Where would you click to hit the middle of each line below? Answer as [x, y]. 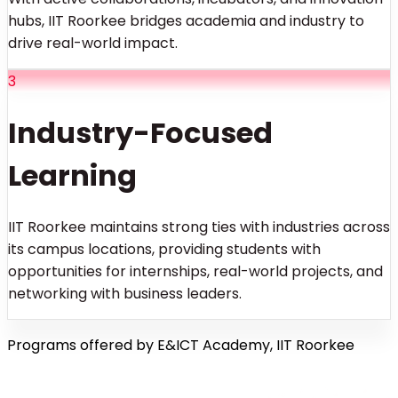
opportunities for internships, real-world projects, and [195, 272]
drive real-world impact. [93, 44]
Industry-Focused [140, 132]
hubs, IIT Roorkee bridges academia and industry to [186, 21]
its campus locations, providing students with [164, 250]
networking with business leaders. [125, 294]
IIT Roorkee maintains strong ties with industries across [199, 227]
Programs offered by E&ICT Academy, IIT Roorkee [181, 346]
